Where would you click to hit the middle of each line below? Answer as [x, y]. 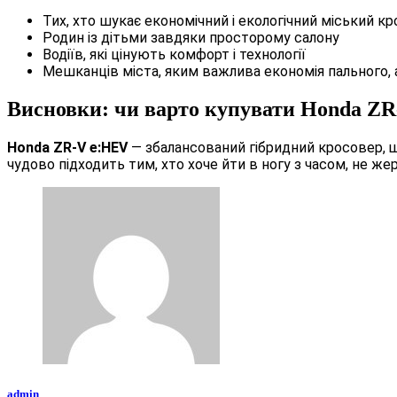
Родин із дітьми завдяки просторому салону [191, 38]
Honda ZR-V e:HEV [67, 148]
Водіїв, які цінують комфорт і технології [174, 55]
